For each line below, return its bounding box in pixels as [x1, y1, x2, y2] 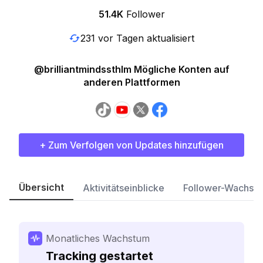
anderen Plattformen [83, 76, 180, 88]
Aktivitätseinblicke [83, 182, 164, 194]
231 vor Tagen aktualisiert [80, 32, 194, 44]
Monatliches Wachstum [46, 232, 150, 244]
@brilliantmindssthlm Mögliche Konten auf [33, 63, 230, 75]
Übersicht [19, 181, 64, 193]
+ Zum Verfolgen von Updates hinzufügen [39, 139, 224, 151]
